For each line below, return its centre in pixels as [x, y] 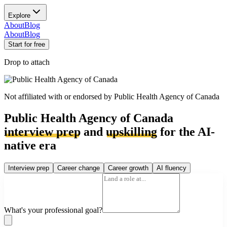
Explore [19, 15]
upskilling [131, 131]
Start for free [27, 44]
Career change [79, 168]
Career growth [128, 168]
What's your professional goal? [53, 210]
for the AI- [186, 131]
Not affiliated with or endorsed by [59, 97]
